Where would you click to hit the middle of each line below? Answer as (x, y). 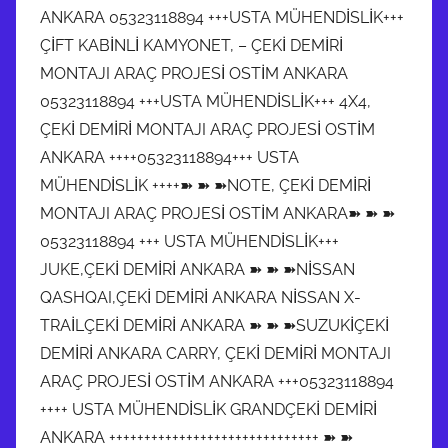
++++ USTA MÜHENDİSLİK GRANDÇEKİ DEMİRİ (208, 409)
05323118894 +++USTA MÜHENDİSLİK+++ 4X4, (205, 101)
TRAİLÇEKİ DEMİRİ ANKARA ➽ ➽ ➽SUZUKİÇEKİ (214, 325)
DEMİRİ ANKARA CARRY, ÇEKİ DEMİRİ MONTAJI (215, 353)
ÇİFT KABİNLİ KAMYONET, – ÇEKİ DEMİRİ (191, 45)
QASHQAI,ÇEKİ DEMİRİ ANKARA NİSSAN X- (200, 297)
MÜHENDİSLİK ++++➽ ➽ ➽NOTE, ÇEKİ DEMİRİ (205, 185)
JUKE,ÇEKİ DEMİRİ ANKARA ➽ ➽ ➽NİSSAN (197, 269)
